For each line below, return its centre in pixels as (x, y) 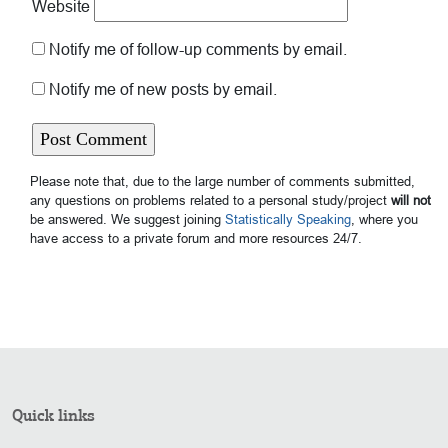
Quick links (53, 416)
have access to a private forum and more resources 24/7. (196, 239)
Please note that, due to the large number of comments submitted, (222, 182)
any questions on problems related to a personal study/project (210, 201)
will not (411, 201)
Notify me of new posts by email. (163, 90)
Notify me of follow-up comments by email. (198, 50)
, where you (384, 220)
